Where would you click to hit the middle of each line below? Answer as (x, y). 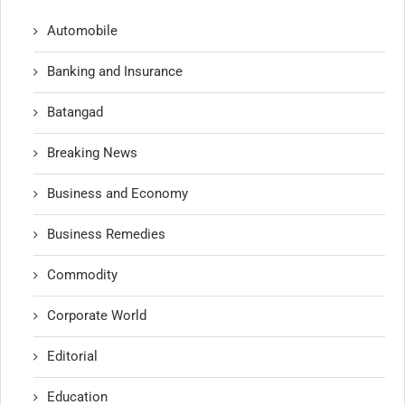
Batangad (75, 113)
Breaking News (93, 153)
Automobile (83, 31)
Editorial (73, 357)
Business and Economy (118, 194)
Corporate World (97, 316)
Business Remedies (107, 235)
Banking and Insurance (115, 72)
